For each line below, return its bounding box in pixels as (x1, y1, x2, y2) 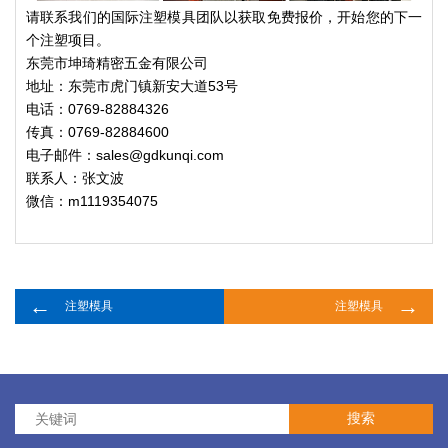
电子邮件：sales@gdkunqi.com (26, 146, 224, 163)
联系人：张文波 (26, 169, 124, 186)
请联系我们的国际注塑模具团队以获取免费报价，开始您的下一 (26, 8, 422, 25)
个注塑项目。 (26, 31, 110, 48)
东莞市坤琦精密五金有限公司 (26, 54, 208, 71)
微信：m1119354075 (26, 192, 158, 209)
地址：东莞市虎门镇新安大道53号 (26, 77, 238, 94)
